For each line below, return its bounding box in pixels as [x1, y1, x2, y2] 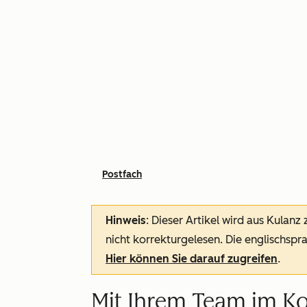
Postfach [102, 169, 142, 180]
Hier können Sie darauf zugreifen [106, 252, 278, 265]
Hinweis [106, 214, 146, 227]
